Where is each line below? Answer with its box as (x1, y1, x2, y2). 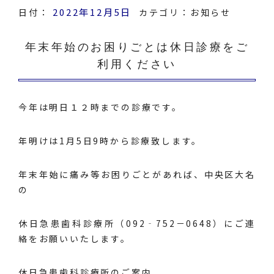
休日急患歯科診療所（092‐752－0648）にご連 (18, 217, 256, 229)
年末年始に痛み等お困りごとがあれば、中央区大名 (18, 168, 256, 180)
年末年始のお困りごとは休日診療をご (24, 41, 250, 53)
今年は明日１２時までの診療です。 (18, 101, 182, 113)
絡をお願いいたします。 (18, 232, 131, 245)
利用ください (97, 58, 177, 70)
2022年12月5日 (53, 6, 132, 18)
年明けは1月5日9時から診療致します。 (18, 135, 202, 147)
